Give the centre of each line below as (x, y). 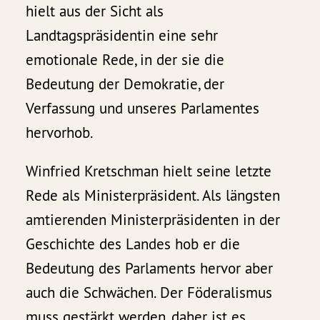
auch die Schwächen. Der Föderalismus (149, 293)
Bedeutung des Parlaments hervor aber (150, 269)
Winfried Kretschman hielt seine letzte (149, 171)
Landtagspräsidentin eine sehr (122, 36)
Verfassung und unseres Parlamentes (143, 109)
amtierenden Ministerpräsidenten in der (153, 220)
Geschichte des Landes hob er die (133, 244)
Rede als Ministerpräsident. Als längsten (153, 196)
